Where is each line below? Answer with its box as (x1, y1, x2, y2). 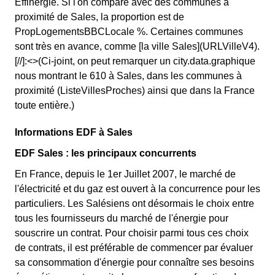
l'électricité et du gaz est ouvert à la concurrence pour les (15, 184, 260, 194)
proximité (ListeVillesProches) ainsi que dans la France (15, 85, 255, 96)
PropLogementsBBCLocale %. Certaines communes (15, 26, 243, 37)
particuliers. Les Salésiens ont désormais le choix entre (15, 198, 254, 209)
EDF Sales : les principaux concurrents (15, 148, 196, 158)
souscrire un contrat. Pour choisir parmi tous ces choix (15, 228, 249, 238)
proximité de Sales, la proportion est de (15, 12, 184, 22)
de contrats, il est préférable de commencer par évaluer (15, 242, 253, 253)
